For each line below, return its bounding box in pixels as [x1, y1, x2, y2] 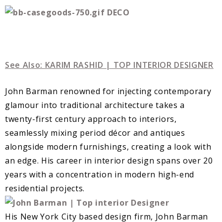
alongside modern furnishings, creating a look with [5, 141, 212, 152]
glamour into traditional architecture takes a [5, 99, 185, 111]
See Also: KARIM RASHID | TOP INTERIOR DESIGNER [5, 59, 214, 70]
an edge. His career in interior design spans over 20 [5, 155, 213, 166]
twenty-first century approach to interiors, [5, 113, 177, 124]
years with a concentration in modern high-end [5, 168, 194, 180]
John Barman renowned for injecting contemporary [5, 85, 212, 97]
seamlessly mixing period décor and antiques [5, 127, 185, 138]
